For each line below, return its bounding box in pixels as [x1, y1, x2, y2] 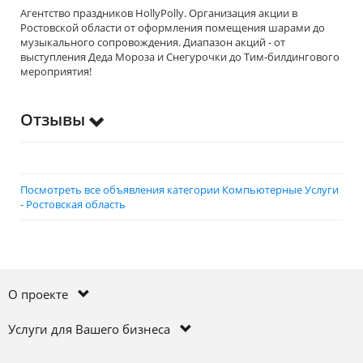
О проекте [8, 286, 78, 302]
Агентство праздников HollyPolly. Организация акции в [20, 6, 297, 20]
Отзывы [20, 109, 89, 130]
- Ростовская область [20, 197, 126, 211]
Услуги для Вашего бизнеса [8, 321, 180, 337]
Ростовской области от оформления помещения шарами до [20, 20, 325, 35]
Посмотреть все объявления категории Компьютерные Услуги [20, 182, 339, 197]
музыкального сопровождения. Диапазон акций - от [20, 35, 285, 49]
